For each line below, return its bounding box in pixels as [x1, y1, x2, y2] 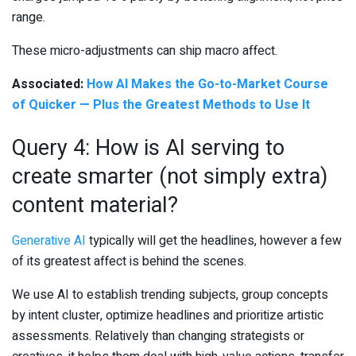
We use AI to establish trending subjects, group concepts [12, 284, 328, 304]
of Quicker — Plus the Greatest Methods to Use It [12, 95, 310, 115]
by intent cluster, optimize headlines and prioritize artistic [12, 305, 323, 325]
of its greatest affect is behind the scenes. [12, 251, 246, 271]
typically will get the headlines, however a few [86, 230, 342, 250]
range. [12, 8, 45, 28]
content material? [12, 189, 178, 222]
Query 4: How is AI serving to [12, 132, 284, 164]
